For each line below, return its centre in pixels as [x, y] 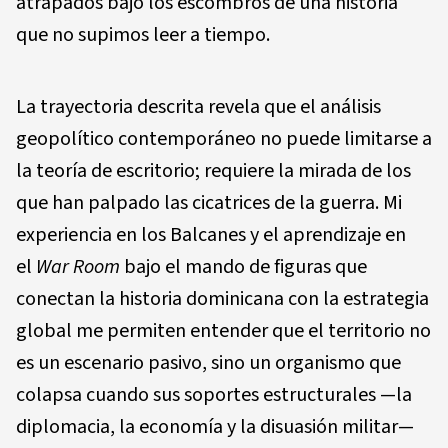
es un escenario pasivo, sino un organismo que [208, 362]
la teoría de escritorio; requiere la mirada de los [213, 170]
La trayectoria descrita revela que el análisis [198, 106]
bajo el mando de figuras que [243, 266]
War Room [78, 266]
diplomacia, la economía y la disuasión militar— [215, 426]
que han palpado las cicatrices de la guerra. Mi [209, 202]
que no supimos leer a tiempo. [143, 34]
